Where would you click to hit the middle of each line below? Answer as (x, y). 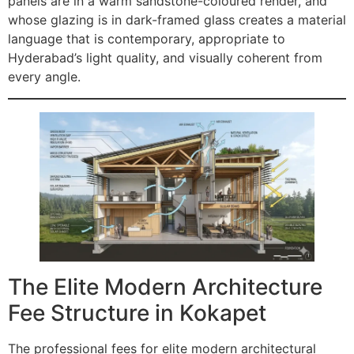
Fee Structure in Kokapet (137, 313)
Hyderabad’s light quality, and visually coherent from (165, 58)
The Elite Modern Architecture (165, 287)
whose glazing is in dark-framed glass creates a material (177, 20)
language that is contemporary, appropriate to (147, 39)
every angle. (44, 77)
